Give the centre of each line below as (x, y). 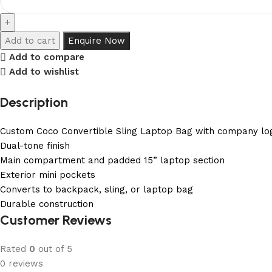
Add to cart (30, 40)
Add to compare (46, 57)
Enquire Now (97, 40)
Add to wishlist (44, 72)
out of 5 (54, 249)
